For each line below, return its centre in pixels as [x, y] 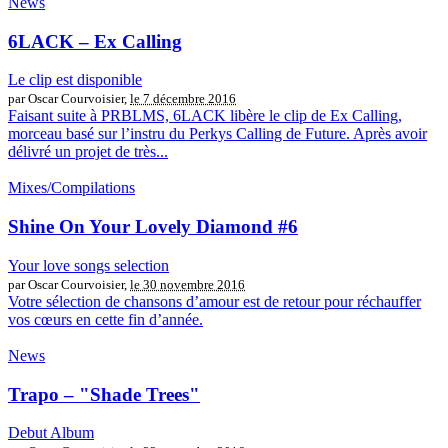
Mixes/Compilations [71, 188]
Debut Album [51, 433]
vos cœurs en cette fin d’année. [105, 319]
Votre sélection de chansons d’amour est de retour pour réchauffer [214, 301]
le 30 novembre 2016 [187, 284]
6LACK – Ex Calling [95, 41]
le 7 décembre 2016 [183, 99]
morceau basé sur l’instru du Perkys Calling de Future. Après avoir [217, 134]
